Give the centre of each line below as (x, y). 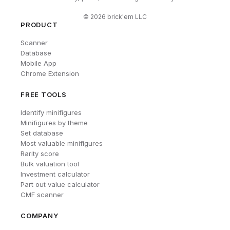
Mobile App (39, 63)
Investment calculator (55, 174)
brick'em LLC (126, 17)
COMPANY (40, 216)
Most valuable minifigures (62, 143)
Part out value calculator (60, 184)
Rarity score (40, 154)
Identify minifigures (51, 112)
